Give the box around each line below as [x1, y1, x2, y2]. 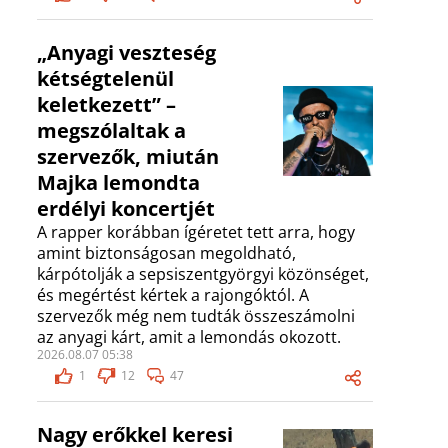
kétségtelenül [37, 65, 174, 93]
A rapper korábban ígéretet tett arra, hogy [37, 221, 355, 244]
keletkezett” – [37, 91, 176, 119]
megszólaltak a [37, 117, 186, 145]
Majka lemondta [37, 169, 200, 197]
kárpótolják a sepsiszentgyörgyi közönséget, [37, 263, 369, 286]
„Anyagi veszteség [37, 39, 216, 67]
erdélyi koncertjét [37, 195, 215, 223]
